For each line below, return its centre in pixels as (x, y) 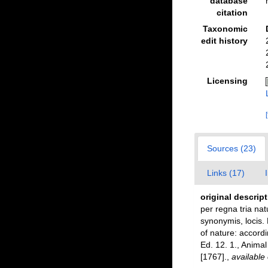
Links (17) (226, 173)
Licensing (227, 81)
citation (232, 13)
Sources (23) (231, 148)
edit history (224, 41)
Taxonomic (225, 29)
